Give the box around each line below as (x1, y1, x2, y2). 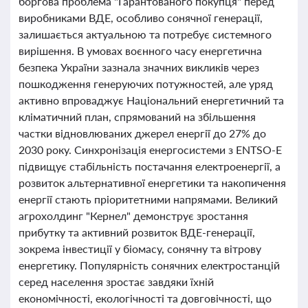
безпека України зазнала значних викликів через (19, 60, 259, 74)
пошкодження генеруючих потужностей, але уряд (19, 77, 273, 90)
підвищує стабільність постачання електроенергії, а (19, 159, 280, 173)
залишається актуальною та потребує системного (19, 27, 272, 41)
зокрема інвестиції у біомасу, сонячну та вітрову (19, 242, 261, 255)
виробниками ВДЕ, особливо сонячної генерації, (19, 11, 263, 24)
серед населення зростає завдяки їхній (19, 275, 214, 288)
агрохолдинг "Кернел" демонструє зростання (19, 209, 248, 222)
